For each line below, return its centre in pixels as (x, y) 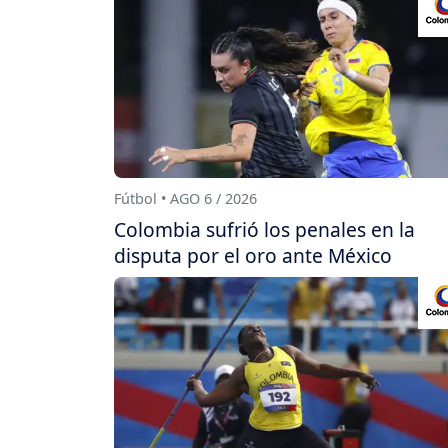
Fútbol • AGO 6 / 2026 (185, 199)
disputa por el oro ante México (253, 255)
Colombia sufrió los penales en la (264, 229)
